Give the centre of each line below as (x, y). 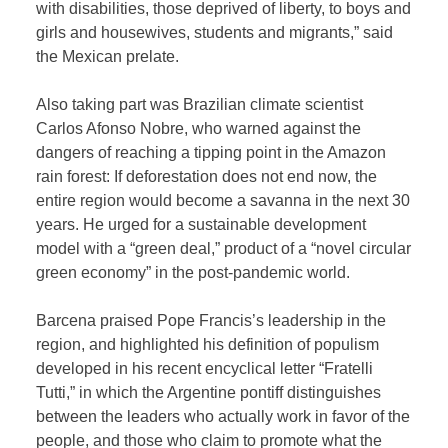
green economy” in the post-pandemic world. (193, 272)
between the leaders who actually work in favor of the (223, 416)
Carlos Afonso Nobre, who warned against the (199, 128)
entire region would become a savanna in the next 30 (223, 200)
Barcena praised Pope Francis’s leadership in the (211, 320)
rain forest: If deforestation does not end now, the (207, 176)
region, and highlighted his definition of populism (208, 344)
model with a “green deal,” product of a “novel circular (224, 248)
